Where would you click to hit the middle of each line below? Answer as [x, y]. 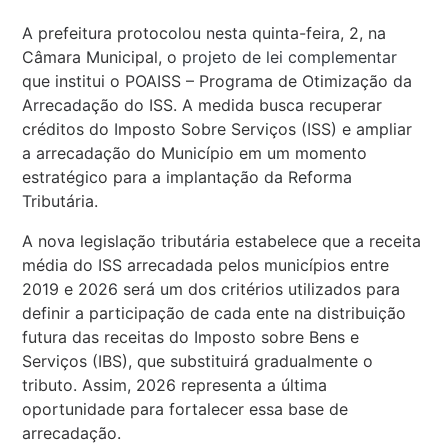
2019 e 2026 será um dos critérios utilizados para [211, 288]
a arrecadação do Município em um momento [195, 152]
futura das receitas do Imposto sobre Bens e [191, 336]
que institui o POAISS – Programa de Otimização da [217, 80]
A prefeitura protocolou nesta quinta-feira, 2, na [204, 32]
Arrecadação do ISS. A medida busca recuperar [202, 104]
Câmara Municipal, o [102, 56]
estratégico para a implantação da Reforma [187, 176]
